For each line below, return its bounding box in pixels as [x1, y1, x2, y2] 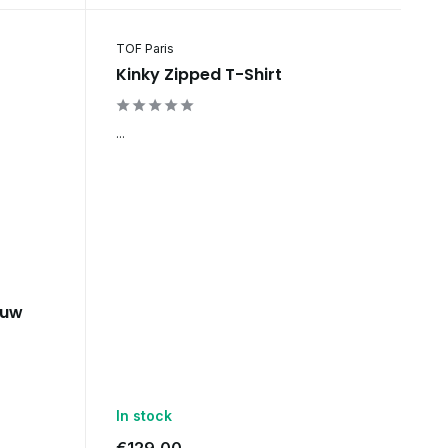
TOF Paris [115, 40, 174, 56]
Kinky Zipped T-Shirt [115, 62, 282, 86]
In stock [115, 407, 172, 425]
